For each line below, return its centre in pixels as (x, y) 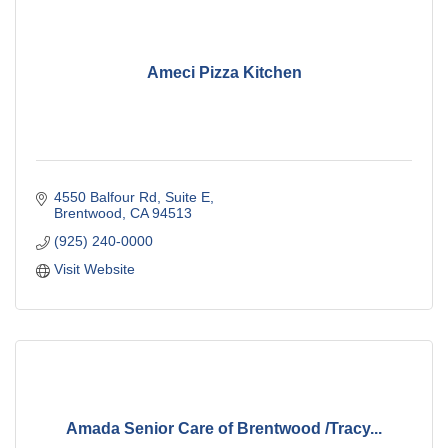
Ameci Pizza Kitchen (224, 72)
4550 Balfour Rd (105, 197)
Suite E (187, 197)
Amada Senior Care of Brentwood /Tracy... (224, 428)
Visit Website (94, 269)
